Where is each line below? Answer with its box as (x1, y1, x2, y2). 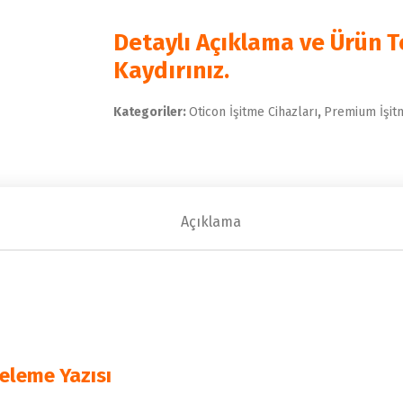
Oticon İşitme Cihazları (189, 104, 318, 120)
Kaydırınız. (113, 57, 230, 85)
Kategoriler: (113, 104, 190, 120)
